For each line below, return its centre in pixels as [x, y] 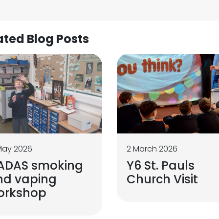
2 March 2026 [152, 149]
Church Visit [162, 179]
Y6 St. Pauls [160, 165]
